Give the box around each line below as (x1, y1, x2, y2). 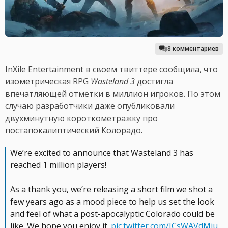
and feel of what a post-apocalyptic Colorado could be (10, 208, 215, 220)
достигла (135, 76, 173, 88)
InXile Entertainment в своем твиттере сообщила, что (5, 64, 218, 75)
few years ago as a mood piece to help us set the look (10, 196, 214, 208)
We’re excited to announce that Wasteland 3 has (10, 147, 193, 159)
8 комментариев (167, 44, 219, 53)
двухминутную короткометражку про (5, 112, 158, 124)
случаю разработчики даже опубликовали (5, 100, 175, 112)
